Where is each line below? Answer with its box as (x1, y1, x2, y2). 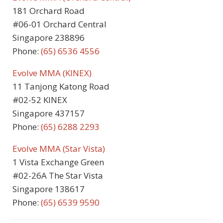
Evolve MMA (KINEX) (12, 67, 92, 79)
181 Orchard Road (12, 5, 85, 17)
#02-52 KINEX (12, 94, 67, 106)
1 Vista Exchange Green (12, 156, 104, 168)
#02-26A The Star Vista (12, 170, 103, 182)
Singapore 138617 (12, 183, 85, 195)
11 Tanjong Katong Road (12, 81, 110, 93)
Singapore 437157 (12, 108, 85, 119)
